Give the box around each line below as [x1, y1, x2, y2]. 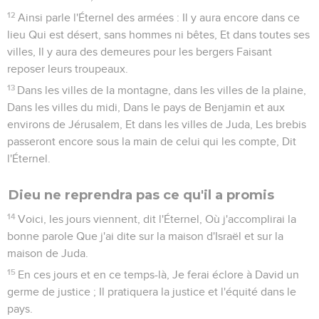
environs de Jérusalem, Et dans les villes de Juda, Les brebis [7, 118, 306, 130]
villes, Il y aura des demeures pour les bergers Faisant [7, 46, 272, 58]
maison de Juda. [7, 247, 88, 259]
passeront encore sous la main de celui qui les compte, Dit [7, 135, 296, 147]
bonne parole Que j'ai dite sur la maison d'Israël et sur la [7, 230, 283, 242]
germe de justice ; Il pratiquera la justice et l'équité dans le [7, 286, 296, 298]
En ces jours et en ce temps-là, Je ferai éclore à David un [18, 268, 300, 281]
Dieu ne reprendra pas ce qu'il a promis [9, 187, 274, 203]
